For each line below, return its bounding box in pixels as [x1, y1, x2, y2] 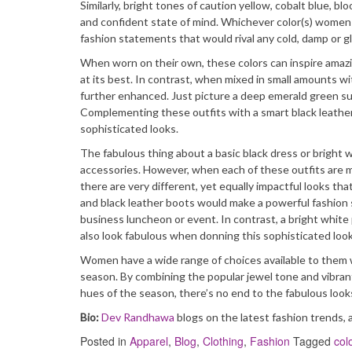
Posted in [80, 333, 130, 349]
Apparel [130, 333, 168, 349]
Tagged [290, 333, 334, 349]
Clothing [203, 333, 244, 349]
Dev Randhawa [101, 310, 174, 324]
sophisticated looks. [80, 122, 178, 135]
